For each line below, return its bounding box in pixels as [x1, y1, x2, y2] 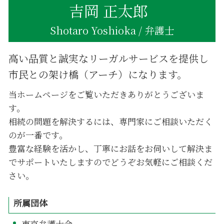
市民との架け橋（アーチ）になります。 [8, 66, 187, 81]
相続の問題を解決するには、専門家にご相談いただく [8, 114, 212, 127]
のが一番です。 [8, 128, 67, 141]
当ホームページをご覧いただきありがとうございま [8, 87, 204, 100]
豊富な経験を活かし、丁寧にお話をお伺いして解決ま [8, 141, 212, 154]
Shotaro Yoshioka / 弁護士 [49, 23, 174, 38]
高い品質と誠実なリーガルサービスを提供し [8, 50, 208, 65]
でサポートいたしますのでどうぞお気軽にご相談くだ [8, 155, 212, 168]
